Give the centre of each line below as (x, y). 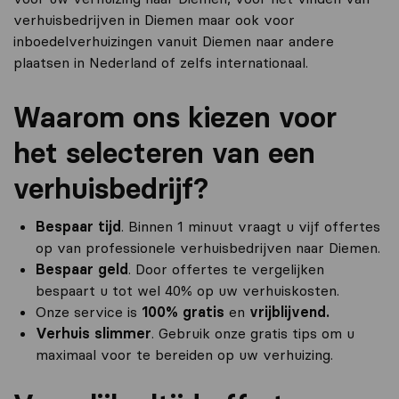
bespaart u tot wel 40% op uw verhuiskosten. (187, 290)
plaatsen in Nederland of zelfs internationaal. (161, 62)
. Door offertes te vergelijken (226, 269)
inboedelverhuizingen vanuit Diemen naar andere (174, 41)
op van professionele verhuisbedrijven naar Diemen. (208, 248)
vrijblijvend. (289, 312)
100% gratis (183, 312)
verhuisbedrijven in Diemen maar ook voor (154, 20)
